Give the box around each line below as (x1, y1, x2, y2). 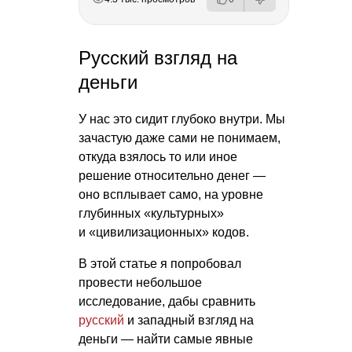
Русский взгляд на (79, 47, 237, 69)
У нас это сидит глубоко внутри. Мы (79, 112, 285, 126)
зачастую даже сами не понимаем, (79, 131, 280, 145)
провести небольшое (79, 276, 202, 290)
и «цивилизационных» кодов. (79, 225, 249, 240)
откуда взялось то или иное (79, 150, 237, 164)
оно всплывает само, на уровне (79, 188, 263, 202)
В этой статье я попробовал (79, 257, 241, 271)
